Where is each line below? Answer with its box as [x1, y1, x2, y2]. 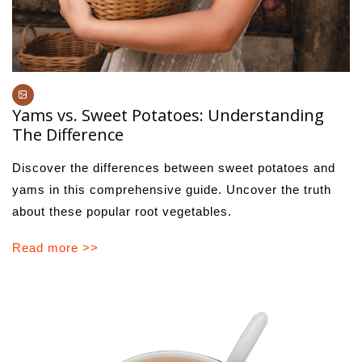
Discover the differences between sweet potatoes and [12, 161, 335, 175]
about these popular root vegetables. [12, 204, 232, 219]
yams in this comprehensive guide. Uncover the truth [12, 183, 331, 197]
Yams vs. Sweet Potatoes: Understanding [12, 104, 324, 127]
